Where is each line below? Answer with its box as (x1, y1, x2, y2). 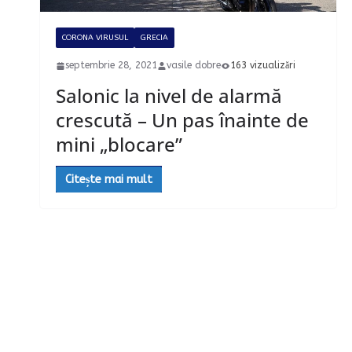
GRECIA (141, 33, 169, 43)
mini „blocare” (56, 131, 183, 158)
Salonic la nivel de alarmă (56, 82, 283, 109)
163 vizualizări (230, 60, 296, 71)
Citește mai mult (65, 173, 153, 187)
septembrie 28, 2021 (65, 60, 158, 71)
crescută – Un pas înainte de (56, 107, 310, 134)
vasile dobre (167, 60, 222, 71)
